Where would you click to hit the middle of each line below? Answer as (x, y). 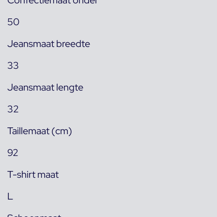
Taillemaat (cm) (40, 131)
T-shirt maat (33, 175)
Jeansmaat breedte (49, 44)
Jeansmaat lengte (45, 87)
